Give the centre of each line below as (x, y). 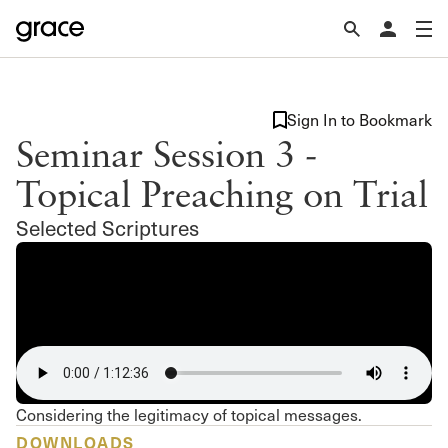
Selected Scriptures (107, 227)
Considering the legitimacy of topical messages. (189, 414)
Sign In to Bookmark (359, 119)
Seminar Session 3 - (166, 153)
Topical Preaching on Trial (222, 193)
